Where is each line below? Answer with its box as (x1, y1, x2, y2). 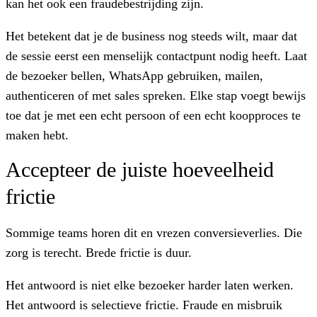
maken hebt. (6, 127, 69, 142)
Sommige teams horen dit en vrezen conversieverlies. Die (6, 225, 302, 240)
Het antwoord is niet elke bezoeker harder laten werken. (6, 277, 294, 292)
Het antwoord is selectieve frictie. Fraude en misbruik (6, 297, 282, 312)
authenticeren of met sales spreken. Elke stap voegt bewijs (6, 88, 306, 103)
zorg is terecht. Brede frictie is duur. (6, 245, 192, 260)
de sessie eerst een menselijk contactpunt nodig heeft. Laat (6, 48, 307, 63)
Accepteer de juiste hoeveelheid (6, 157, 274, 181)
